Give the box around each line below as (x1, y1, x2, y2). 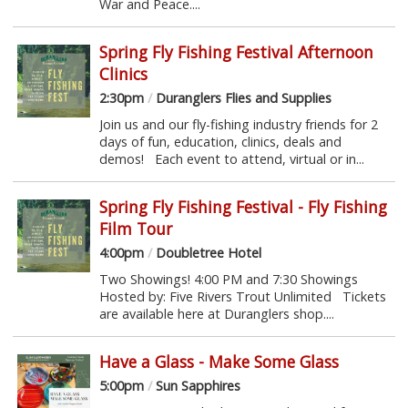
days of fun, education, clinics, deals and (98, 132, 342, 150)
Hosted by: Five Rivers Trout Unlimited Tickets (98, 287, 386, 305)
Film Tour (98, 217, 172, 240)
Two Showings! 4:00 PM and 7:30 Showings (98, 270, 365, 288)
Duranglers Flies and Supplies (151, 88, 331, 107)
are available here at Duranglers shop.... (98, 304, 334, 322)
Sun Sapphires (151, 376, 240, 394)
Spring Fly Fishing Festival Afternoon (98, 40, 373, 63)
